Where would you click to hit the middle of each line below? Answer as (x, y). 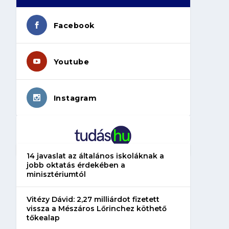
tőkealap (43, 217)
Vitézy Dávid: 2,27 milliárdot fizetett (93, 199)
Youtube (71, 62)
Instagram (75, 98)
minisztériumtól (56, 174)
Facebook (74, 25)
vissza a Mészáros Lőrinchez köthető (96, 208)
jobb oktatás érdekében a (76, 165)
